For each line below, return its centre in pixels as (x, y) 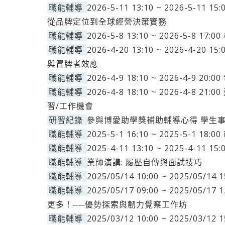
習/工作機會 (70, 106)
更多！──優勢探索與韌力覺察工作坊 (117, 204)
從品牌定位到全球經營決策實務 (107, 22)
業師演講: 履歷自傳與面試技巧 (145, 162)
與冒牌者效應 (73, 64)
